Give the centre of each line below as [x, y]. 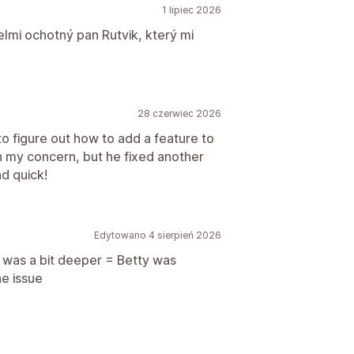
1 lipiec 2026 [192, 10]
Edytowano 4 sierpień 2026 [158, 235]
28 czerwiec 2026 [179, 113]
